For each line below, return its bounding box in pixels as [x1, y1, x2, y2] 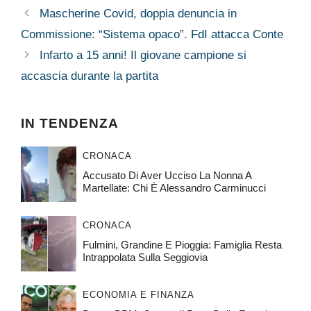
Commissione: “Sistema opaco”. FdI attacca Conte [21, 28, 283, 42]
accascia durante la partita [21, 69, 158, 83]
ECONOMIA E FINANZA [82, 289, 194, 301]
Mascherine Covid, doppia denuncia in [40, 7, 237, 21]
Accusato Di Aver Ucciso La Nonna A [82, 169, 251, 182]
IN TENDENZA [21, 116, 119, 131]
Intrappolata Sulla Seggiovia [82, 251, 208, 264]
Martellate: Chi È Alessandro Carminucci [82, 182, 266, 194]
